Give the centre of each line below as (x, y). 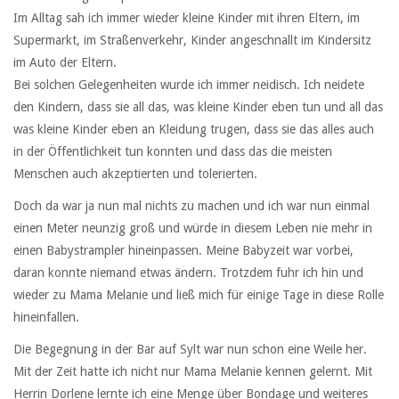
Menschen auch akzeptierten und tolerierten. (135, 173)
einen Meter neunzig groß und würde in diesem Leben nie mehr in (193, 228)
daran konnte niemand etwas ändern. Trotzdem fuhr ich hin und (188, 273)
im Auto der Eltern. (65, 62)
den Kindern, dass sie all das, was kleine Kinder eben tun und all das (198, 106)
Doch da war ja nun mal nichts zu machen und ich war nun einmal (191, 206)
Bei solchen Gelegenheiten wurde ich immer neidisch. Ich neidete (189, 84)
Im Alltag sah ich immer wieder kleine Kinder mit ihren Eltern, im (187, 17)
